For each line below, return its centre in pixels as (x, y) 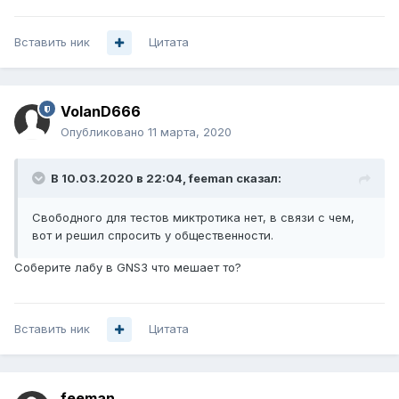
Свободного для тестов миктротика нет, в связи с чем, (193, 218)
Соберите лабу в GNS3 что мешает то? (128, 268)
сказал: (257, 179)
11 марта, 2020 (190, 132)
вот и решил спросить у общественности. (153, 236)
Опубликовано (104, 132)
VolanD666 (101, 112)
